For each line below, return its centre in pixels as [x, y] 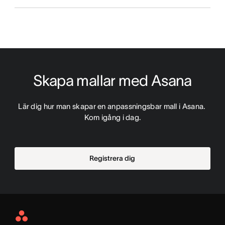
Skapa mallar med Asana [113, 81]
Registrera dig [113, 158]
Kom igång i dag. [113, 117]
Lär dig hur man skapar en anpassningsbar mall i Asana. [112, 106]
